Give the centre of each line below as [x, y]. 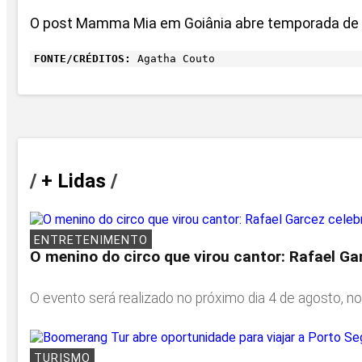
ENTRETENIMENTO [91, 240]
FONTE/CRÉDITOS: [82, 58]
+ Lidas [74, 181]
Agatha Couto [173, 58]
